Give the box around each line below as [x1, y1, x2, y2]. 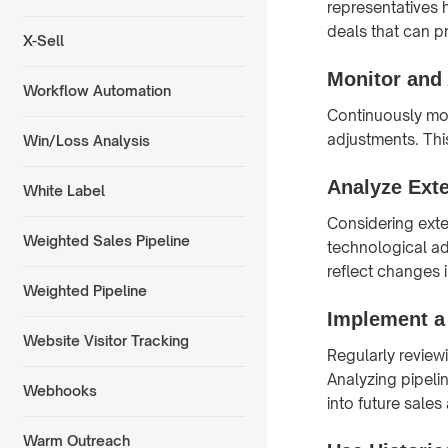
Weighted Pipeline [22, 282, 147, 300]
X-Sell [22, 32, 64, 50]
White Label [22, 182, 105, 200]
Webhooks [22, 382, 97, 400]
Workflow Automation [22, 82, 171, 100]
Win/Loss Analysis [22, 132, 150, 150]
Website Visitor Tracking [22, 332, 189, 350]
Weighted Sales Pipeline [22, 232, 190, 250]
